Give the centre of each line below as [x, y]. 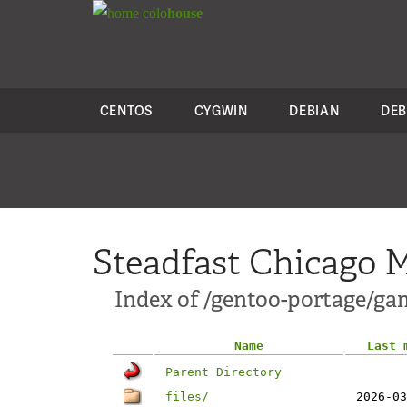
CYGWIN [221, 110]
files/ [187, 397]
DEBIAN [314, 110]
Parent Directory [223, 372]
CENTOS [126, 110]
